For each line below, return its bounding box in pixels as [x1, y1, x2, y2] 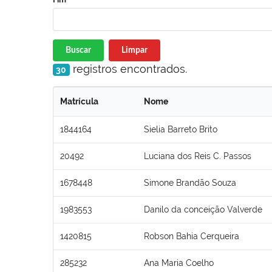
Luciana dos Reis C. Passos [144, 151, 251, 161]
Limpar [121, 46, 148, 55]
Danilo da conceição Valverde [144, 204, 262, 214]
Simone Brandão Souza [144, 177, 236, 188]
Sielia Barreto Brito [144, 124, 217, 134]
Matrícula [60, 96, 98, 106]
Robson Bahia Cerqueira [144, 231, 239, 241]
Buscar [66, 46, 91, 55]
